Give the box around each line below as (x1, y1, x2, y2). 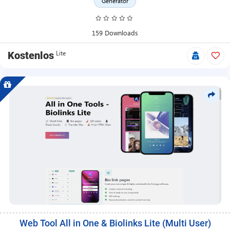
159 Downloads (92, 28, 138, 37)
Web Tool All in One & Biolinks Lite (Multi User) (19, 218, 211, 228)
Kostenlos (7, 50, 54, 62)
